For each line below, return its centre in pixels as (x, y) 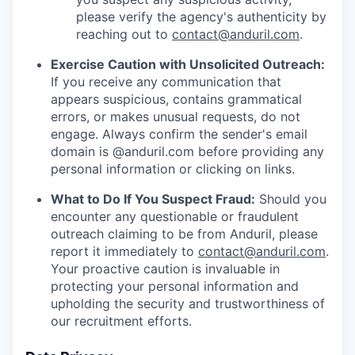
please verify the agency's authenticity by (201, 17)
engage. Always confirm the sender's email (179, 134)
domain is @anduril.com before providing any (187, 152)
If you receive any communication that (166, 82)
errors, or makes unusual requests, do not (176, 117)
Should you (291, 199)
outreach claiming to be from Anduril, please (184, 234)
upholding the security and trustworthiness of (188, 304)
